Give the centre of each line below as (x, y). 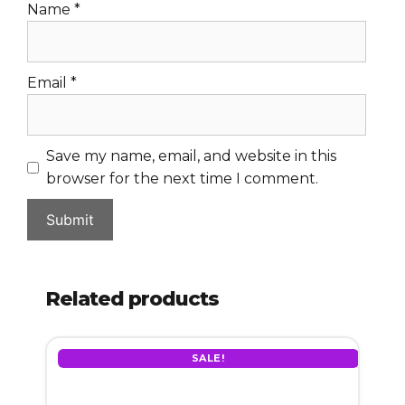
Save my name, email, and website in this (191, 156)
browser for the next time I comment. (182, 179)
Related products (132, 299)
